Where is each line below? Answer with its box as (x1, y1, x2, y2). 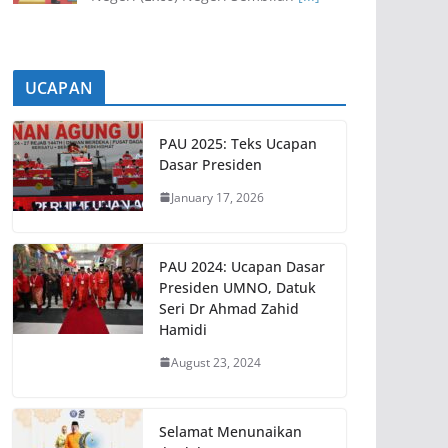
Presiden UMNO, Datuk (159, 277, 316, 297)
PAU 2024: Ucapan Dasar (159, 256, 325, 276)
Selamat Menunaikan (159, 421, 302, 441)
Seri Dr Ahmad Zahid (159, 298, 299, 318)
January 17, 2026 (171, 188, 264, 206)
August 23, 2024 (171, 353, 261, 371)
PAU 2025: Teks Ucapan (159, 133, 317, 153)
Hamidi (159, 319, 207, 339)
